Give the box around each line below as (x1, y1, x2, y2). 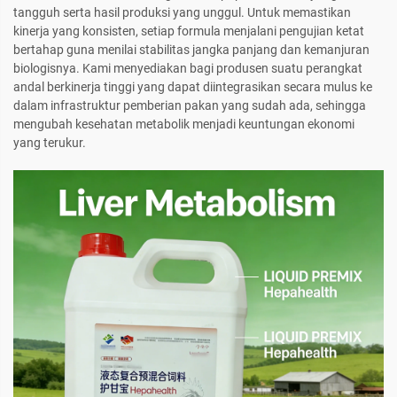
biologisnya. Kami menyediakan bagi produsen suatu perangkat (13, 61, 362, 76)
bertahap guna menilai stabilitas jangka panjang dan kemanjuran (13, 43, 370, 58)
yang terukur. (13, 136, 86, 151)
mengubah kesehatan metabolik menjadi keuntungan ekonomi (13, 117, 354, 132)
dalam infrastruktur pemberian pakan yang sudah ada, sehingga (13, 98, 366, 113)
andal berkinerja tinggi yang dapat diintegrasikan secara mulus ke (13, 80, 372, 95)
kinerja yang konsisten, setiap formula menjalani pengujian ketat (13, 24, 364, 39)
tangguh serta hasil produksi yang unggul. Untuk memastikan (13, 5, 351, 20)
